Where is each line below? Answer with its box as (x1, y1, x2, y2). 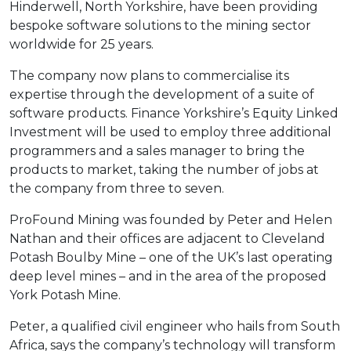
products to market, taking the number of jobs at (9, 161, 319, 177)
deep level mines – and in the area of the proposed (9, 268, 327, 284)
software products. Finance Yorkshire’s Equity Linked (9, 105, 338, 121)
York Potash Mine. (9, 287, 121, 302)
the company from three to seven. (9, 180, 224, 196)
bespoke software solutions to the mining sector (9, 17, 311, 33)
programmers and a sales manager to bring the (9, 143, 305, 158)
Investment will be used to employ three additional (9, 124, 331, 139)
